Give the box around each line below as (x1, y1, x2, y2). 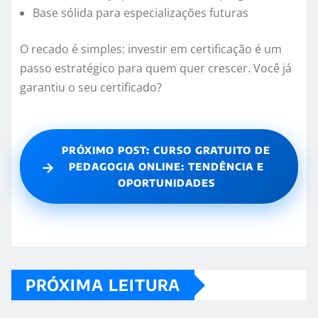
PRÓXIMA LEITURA (26, 275, 180, 295)
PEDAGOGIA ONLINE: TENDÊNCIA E (68, 160, 264, 173)
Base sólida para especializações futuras (33, 5, 248, 21)
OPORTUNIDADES (117, 177, 215, 190)
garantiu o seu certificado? (20, 79, 162, 96)
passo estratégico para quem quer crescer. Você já (20, 60, 292, 77)
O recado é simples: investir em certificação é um (20, 41, 282, 57)
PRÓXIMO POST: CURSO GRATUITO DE (62, 144, 271, 157)
